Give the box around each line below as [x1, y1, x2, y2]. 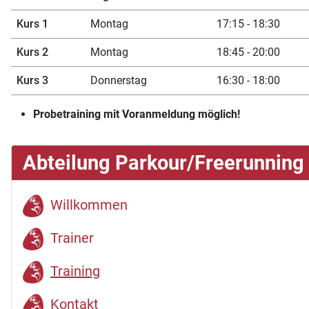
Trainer [50, 229, 94, 246]
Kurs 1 [17, 17, 48, 30]
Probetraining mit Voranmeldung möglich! [33, 107, 240, 121]
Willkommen [50, 196, 128, 213]
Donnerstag [90, 73, 147, 87]
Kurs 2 [17, 45, 48, 59]
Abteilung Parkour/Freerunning [23, 150, 304, 175]
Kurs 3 [17, 73, 48, 87]
